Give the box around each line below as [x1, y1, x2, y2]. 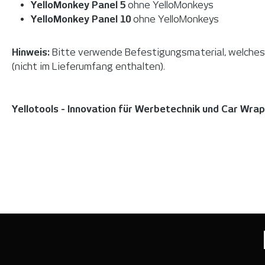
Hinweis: [12, 46, 52, 58]
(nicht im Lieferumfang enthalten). [12, 60, 165, 72]
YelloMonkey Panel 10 [31, 13, 131, 25]
